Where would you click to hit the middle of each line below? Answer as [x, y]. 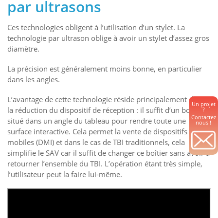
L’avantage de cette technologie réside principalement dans [106, 99]
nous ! [203, 123]
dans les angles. [34, 79]
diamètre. [23, 49]
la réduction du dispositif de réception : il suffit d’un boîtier [105, 110]
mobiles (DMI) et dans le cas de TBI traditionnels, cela [96, 142]
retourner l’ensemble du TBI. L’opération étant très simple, [105, 163]
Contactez [204, 117]
